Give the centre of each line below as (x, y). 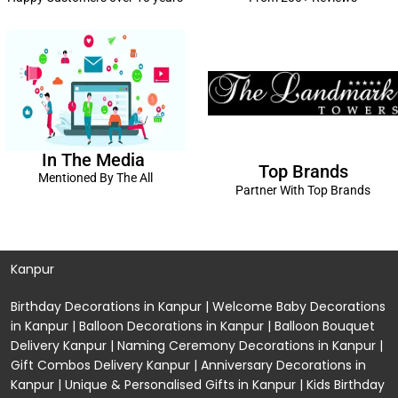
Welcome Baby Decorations (299, 307)
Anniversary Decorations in (283, 366)
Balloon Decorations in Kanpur (171, 326)
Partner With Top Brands (303, 191)
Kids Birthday (346, 385)
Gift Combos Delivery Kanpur (100, 366)
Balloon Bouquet (325, 326)
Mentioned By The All (95, 177)
